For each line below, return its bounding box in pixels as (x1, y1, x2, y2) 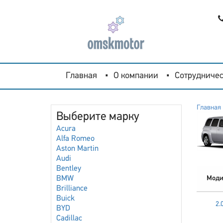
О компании (113, 71, 158, 81)
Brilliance (56, 185, 88, 193)
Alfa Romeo (56, 135, 95, 143)
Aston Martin (56, 145, 99, 153)
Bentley (56, 165, 81, 173)
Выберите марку (56, 111, 139, 123)
